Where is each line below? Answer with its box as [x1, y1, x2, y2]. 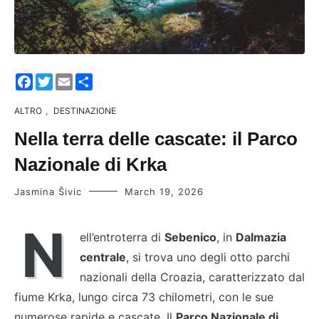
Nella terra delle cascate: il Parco [14, 127, 298, 150]
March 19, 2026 [125, 185, 204, 197]
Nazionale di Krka [14, 153, 167, 175]
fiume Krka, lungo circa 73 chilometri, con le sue [14, 289, 273, 304]
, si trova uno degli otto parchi [126, 249, 290, 264]
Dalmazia [236, 229, 286, 244]
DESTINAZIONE [53, 105, 116, 116]
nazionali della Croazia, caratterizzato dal [80, 269, 305, 284]
